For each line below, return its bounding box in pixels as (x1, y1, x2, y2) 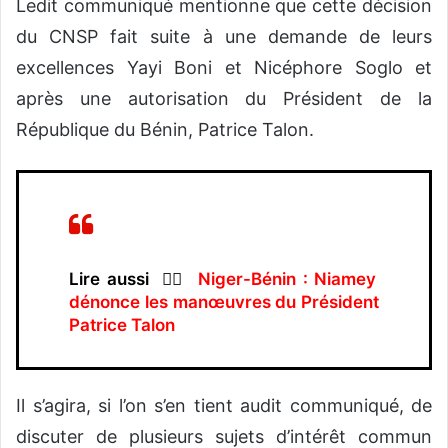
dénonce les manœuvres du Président (69, 292, 379, 313)
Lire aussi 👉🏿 (69, 269, 198, 290)
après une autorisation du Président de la (16, 88, 432, 110)
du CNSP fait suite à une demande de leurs (16, 26, 432, 48)
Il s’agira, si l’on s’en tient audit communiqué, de (16, 395, 432, 417)
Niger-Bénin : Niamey (198, 269, 377, 290)
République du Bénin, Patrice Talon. (16, 119, 314, 141)
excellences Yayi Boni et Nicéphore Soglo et (16, 57, 432, 79)
